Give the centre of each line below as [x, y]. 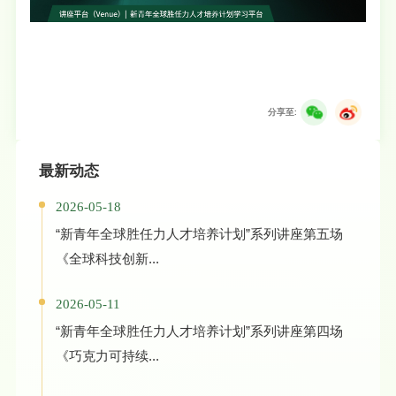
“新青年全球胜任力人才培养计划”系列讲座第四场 [199, 331]
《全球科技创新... [107, 258]
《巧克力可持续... [107, 355]
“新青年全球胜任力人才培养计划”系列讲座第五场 [199, 233]
